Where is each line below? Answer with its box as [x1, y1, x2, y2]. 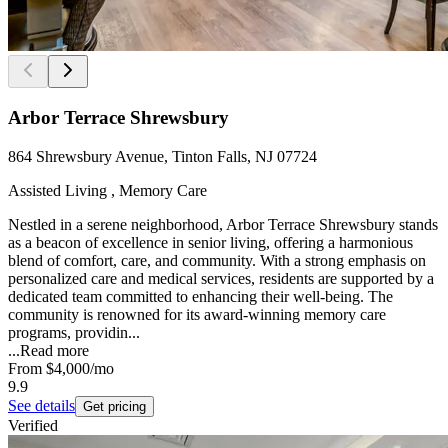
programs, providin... [8, 323, 140, 341]
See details [8, 396, 75, 414]
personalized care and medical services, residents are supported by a [8, 269, 434, 287]
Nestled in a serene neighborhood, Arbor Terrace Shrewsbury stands [8, 215, 438, 233]
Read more [20, 341, 89, 359]
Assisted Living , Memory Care [8, 181, 207, 199]
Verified [8, 416, 58, 434]
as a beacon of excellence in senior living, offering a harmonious [8, 233, 413, 251]
